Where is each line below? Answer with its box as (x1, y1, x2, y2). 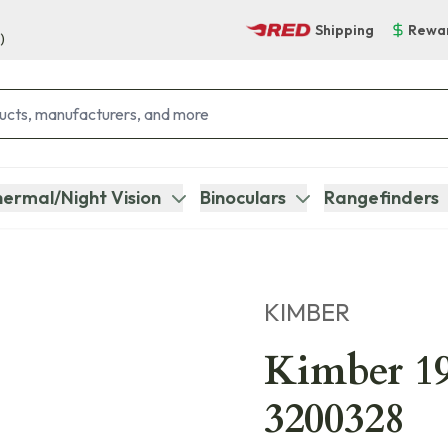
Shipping (315, 20, 374, 39)
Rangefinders (323, 186, 439, 209)
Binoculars (199, 186, 286, 209)
